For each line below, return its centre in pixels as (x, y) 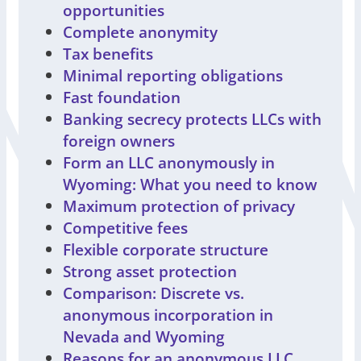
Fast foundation (122, 97)
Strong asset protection (150, 271)
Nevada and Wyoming (144, 336)
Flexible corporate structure (166, 249)
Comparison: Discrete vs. (154, 293)
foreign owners (119, 140)
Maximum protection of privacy (179, 205)
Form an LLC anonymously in (169, 162)
